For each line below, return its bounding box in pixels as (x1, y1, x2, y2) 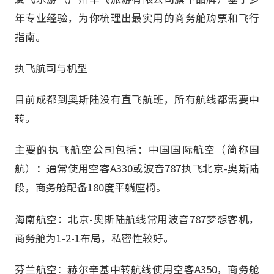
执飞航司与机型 (15, 61, 87, 76)
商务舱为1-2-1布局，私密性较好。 (15, 230, 174, 245)
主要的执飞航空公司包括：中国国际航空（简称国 (15, 142, 259, 157)
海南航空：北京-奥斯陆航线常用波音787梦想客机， (15, 211, 259, 226)
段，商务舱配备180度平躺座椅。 (15, 180, 166, 195)
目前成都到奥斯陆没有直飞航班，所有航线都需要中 (15, 92, 259, 107)
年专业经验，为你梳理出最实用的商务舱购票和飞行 (15, 10, 259, 25)
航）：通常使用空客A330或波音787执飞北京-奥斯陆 (15, 161, 259, 176)
